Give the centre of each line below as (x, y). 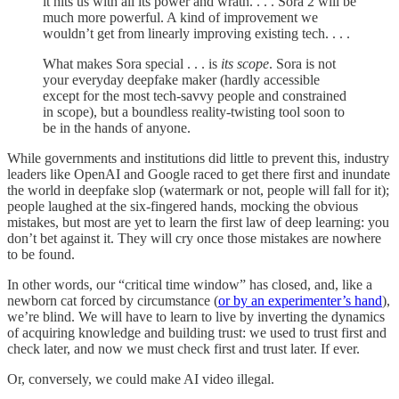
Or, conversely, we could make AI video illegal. (141, 379)
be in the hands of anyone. (117, 127)
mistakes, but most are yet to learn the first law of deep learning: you (198, 222)
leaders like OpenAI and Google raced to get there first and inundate (199, 174)
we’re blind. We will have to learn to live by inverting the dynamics (196, 316)
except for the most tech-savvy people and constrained (195, 95)
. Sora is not (302, 63)
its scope (245, 63)
